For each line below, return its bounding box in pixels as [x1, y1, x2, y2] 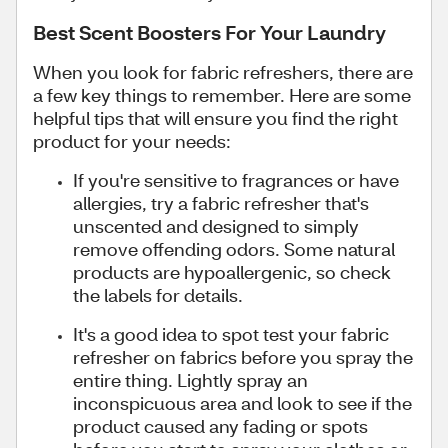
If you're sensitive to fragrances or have [73, 168, 399, 192]
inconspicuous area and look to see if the [73, 391, 412, 415]
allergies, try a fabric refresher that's [73, 191, 369, 215]
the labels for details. [73, 283, 243, 307]
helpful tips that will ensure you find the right [33, 106, 398, 130]
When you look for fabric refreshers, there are [33, 60, 413, 84]
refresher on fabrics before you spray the [73, 345, 413, 369]
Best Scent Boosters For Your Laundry [33, 19, 386, 45]
